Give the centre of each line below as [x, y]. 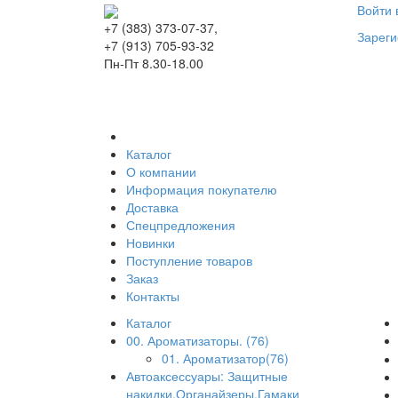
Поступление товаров [189, 260]
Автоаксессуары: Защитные [207, 376]
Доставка [152, 207]
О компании [161, 171]
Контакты [153, 296]
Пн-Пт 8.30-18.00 [154, 64]
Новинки [151, 243]
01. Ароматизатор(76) [225, 358]
